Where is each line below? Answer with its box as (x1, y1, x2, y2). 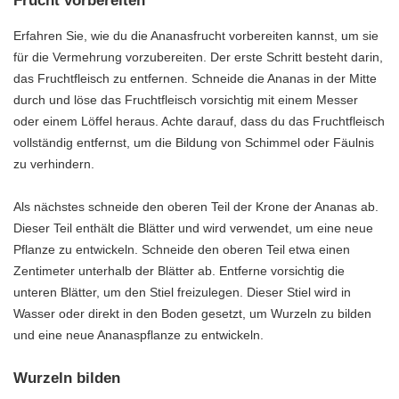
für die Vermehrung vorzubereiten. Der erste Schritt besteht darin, (13, 49, 383, 64)
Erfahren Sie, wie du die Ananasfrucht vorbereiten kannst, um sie (13, 28, 379, 43)
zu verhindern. (13, 156, 94, 171)
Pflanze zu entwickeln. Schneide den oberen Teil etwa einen (13, 241, 350, 256)
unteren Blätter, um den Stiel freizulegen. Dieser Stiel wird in (13, 284, 351, 299)
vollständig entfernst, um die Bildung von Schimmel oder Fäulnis (13, 134, 374, 150)
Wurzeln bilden (13, 369, 120, 387)
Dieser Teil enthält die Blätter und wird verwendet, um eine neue (13, 220, 373, 235)
